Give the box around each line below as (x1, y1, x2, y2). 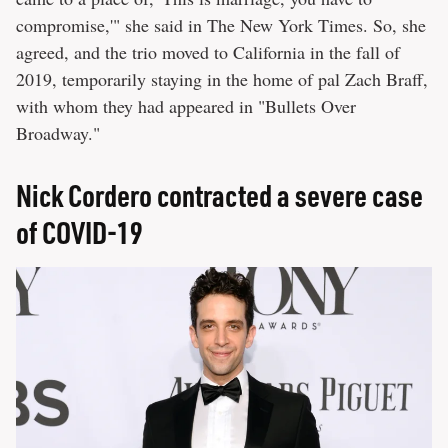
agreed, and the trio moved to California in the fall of (16, 39, 400, 64)
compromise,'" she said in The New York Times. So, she (16, 12, 426, 37)
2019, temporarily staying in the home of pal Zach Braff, (16, 66, 428, 91)
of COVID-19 (16, 212, 143, 251)
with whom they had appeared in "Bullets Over (16, 93, 356, 118)
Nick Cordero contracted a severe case (16, 175, 423, 214)
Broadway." (16, 120, 106, 145)
